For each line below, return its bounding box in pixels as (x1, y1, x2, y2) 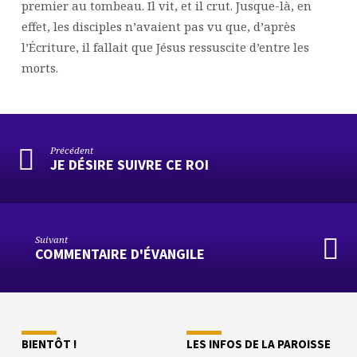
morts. (21, 59, 61, 76)
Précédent (50, 143, 94, 156)
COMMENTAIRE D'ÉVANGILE (35, 245, 206, 264)
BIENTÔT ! (21, 335, 77, 351)
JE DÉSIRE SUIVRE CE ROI (50, 155, 210, 175)
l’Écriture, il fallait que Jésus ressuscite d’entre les (21, 38, 309, 55)
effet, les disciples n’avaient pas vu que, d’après (21, 18, 296, 34)
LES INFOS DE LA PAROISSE (186, 335, 331, 351)
